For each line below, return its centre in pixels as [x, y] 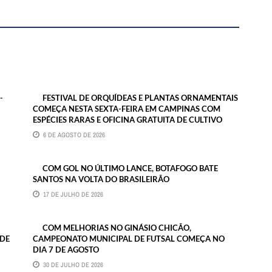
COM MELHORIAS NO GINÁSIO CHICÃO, [117, 227]
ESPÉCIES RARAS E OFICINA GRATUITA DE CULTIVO [127, 119]
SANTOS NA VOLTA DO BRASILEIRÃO [101, 179]
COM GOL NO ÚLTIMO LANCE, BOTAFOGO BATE [130, 168]
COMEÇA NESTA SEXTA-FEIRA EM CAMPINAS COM [127, 108]
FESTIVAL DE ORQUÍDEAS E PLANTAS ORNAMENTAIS [140, 97]
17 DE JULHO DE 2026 [73, 194]
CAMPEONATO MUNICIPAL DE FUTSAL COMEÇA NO [129, 238]
